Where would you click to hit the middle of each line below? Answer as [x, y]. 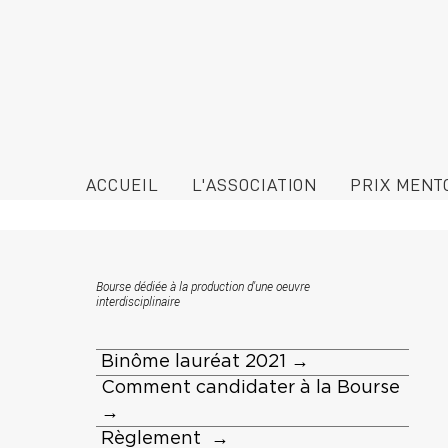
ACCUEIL [122, 184]
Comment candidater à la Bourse [253, 388]
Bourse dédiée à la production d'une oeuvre [202, 286]
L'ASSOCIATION [254, 184]
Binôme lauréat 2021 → [205, 362]
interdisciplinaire [137, 301]
